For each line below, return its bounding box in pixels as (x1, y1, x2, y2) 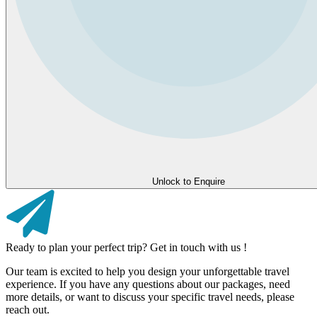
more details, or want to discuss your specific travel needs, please (6, 290, 294, 303)
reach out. (6, 303, 50, 316)
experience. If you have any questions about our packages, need (6, 277, 290, 290)
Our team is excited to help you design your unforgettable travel (6, 265, 289, 277)
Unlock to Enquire (151, 175, 225, 187)
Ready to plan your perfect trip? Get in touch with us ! (6, 241, 247, 253)
